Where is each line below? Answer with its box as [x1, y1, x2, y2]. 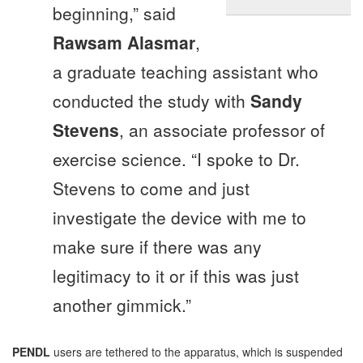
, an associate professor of [119, 117, 325, 143]
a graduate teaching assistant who [53, 59, 318, 84]
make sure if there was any [53, 234, 262, 259]
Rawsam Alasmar [53, 30, 195, 55]
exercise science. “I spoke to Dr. [53, 147, 300, 172]
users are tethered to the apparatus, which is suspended [50, 344, 343, 361]
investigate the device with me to [53, 205, 306, 230]
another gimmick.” [53, 293, 191, 318]
